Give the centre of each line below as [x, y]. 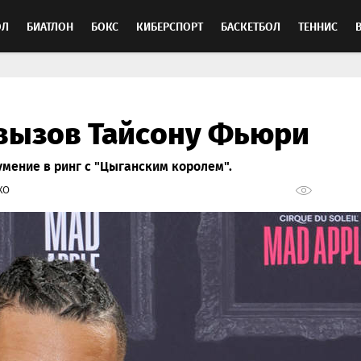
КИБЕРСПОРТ [170, 26]
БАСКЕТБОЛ [251, 26]
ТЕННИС [318, 26]
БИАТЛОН [50, 26]
